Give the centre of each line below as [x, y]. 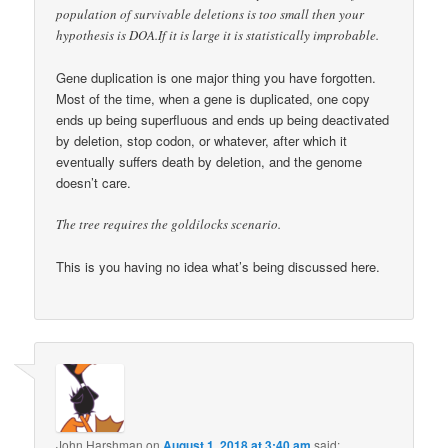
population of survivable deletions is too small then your [210, 13]
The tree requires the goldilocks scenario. [169, 224]
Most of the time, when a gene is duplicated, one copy [213, 98]
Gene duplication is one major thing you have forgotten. [216, 77]
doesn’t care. [94, 182]
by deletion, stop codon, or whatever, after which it [202, 140]
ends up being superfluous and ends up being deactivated [223, 119]
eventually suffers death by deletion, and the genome [209, 161]
